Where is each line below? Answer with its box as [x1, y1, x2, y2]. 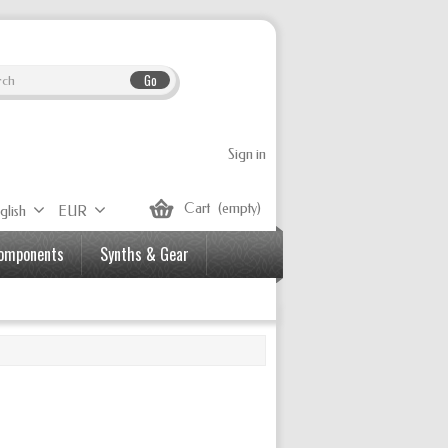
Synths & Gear [100, 242, 189, 266]
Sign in [228, 146, 266, 163]
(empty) [218, 200, 261, 217]
